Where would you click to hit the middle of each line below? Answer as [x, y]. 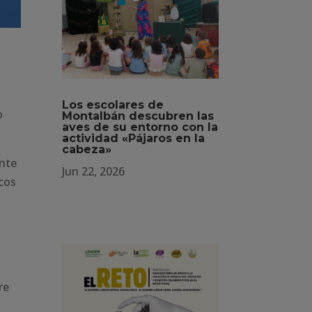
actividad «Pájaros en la [134, 138]
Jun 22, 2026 [94, 171]
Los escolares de [113, 104]
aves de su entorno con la [140, 127]
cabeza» [87, 149]
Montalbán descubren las [138, 116]
